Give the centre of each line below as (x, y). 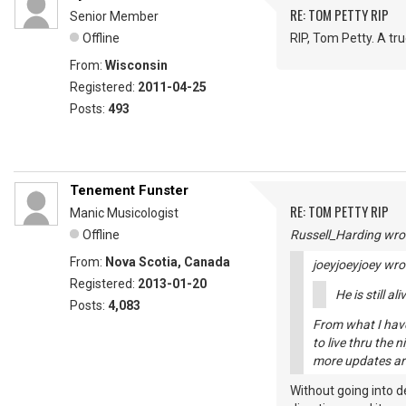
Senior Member (114, 16)
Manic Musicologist (124, 213)
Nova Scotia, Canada (168, 262)
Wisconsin (136, 65)
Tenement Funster (129, 190)
